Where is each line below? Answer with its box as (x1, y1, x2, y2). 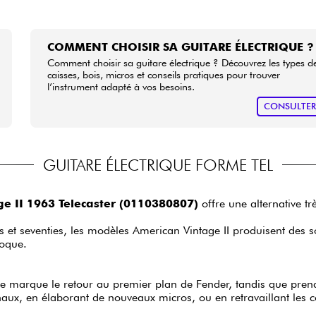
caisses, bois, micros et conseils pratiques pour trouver (47, 68, 281, 80)
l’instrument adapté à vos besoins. (47, 80, 195, 92)
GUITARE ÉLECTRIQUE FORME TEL (43, 154, 273, 174)
